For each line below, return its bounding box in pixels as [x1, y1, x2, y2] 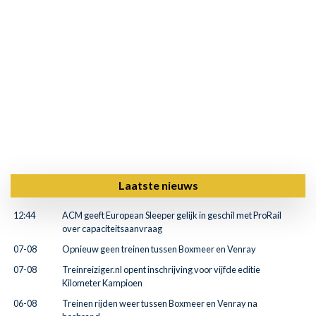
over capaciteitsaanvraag [62, 222, 162, 234]
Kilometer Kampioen [62, 276, 142, 288]
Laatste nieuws [118, 178, 198, 192]
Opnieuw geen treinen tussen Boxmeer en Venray [62, 243, 256, 255]
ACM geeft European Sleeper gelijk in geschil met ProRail [62, 209, 281, 221]
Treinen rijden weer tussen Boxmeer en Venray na [62, 297, 257, 309]
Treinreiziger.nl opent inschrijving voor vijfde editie [62, 263, 260, 275]
